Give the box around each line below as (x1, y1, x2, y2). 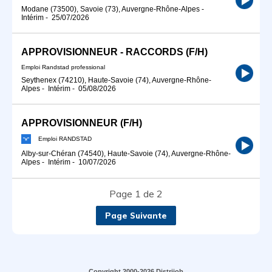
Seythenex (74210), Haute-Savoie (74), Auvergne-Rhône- (21, 75, 211, 84)
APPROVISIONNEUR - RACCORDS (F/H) (21, 46, 208, 57)
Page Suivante (105, 210, 167, 220)
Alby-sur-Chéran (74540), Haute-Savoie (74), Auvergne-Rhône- (21, 149, 231, 158)
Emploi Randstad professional (21, 63, 105, 70)
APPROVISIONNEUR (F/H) (21, 117, 142, 128)
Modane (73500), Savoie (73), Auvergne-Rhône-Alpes (21, 4, 200, 13)
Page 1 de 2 (109, 187, 163, 200)
